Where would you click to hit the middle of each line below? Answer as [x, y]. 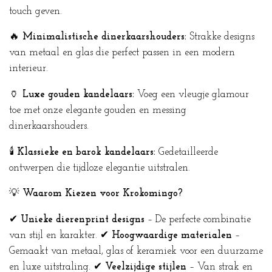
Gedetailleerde [187, 152]
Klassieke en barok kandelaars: [86, 152]
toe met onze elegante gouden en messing [98, 110]
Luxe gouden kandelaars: [78, 94]
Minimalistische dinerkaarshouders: [104, 37]
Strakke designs [220, 37]
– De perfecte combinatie [198, 219]
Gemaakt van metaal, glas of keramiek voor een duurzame [136, 251]
